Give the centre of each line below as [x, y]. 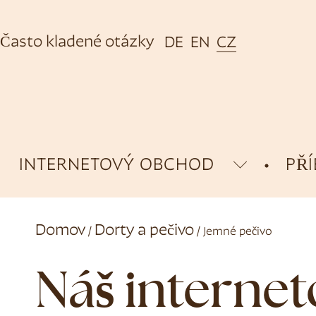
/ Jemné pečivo [233, 232]
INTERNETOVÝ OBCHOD [117, 166]
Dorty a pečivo [144, 231]
